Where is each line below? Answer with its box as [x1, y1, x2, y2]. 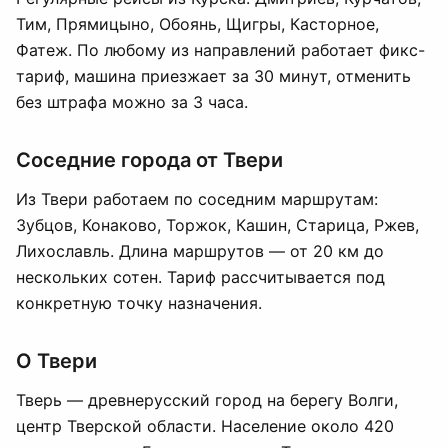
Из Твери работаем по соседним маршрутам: [16, 189, 378, 209]
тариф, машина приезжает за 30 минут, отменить [16, 66, 411, 86]
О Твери [16, 349, 97, 373]
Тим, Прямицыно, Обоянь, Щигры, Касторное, [16, 14, 379, 34]
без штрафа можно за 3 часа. [16, 92, 248, 112]
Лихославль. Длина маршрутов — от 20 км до [16, 241, 384, 261]
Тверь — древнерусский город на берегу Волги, [16, 390, 398, 410]
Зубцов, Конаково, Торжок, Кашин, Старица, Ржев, [16, 215, 419, 235]
